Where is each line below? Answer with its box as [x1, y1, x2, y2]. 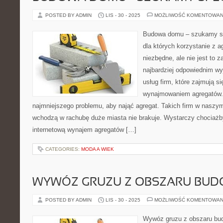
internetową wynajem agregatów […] [32, 126, 136, 133]
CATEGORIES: [45, 146, 81, 152]
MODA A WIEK [81, 146, 114, 152]
